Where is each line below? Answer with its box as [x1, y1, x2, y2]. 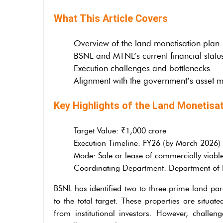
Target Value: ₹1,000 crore [74, 125, 166, 135]
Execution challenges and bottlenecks [74, 63, 210, 73]
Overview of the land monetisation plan [74, 38, 220, 48]
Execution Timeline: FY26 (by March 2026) [74, 138, 221, 148]
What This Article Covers [54, 12, 168, 24]
